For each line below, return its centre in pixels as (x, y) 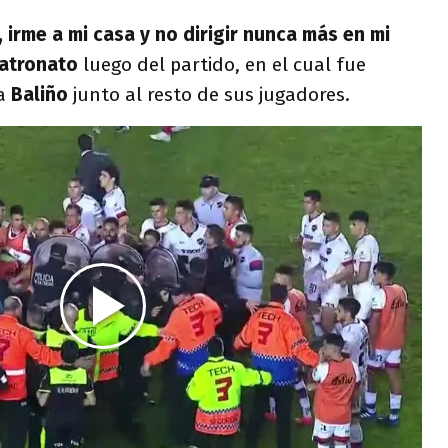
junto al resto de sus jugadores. (214, 94)
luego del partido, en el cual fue (224, 64)
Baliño (42, 94)
